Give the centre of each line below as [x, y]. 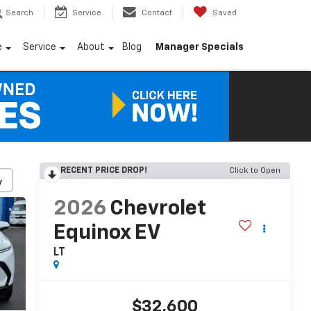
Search [19, 13]
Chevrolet [158, 209]
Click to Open [255, 171]
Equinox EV [106, 234]
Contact [157, 13]
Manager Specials [200, 48]
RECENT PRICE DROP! [103, 171]
